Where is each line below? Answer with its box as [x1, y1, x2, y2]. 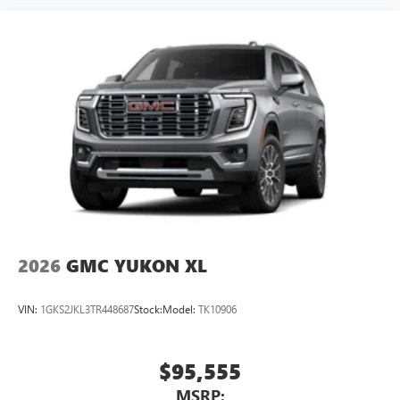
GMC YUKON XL [66, 253, 207, 278]
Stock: [134, 302, 162, 317]
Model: [162, 302, 198, 317]
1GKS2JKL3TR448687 [40, 302, 134, 317]
